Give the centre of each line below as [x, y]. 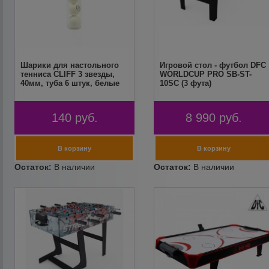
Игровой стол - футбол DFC [213, 65]
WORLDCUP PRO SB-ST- [205, 74]
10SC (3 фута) [185, 83]
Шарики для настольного [70, 65]
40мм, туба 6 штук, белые [70, 83]
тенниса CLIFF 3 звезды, [68, 74]
